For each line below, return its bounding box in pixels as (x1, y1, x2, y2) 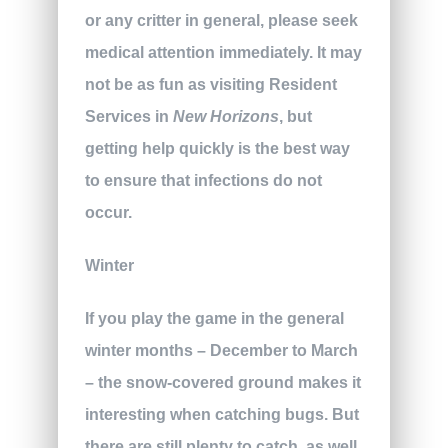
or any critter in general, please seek (84, 11, 358, 29)
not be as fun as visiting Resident (84, 75, 337, 93)
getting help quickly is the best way (84, 139, 350, 157)
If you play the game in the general (84, 310, 344, 328)
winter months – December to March (84, 342, 358, 360)
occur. (84, 203, 132, 221)
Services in (84, 107, 173, 125)
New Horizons (172, 107, 279, 125)
